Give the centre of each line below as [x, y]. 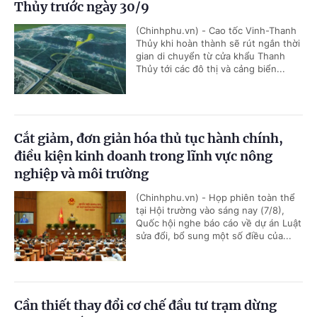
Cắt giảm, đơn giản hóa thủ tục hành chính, [149, 139]
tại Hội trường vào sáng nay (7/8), [210, 211]
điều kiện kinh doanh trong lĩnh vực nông [143, 156]
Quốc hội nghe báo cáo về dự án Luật [219, 223]
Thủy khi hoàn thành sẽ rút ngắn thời [218, 44]
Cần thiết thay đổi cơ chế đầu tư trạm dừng [145, 306]
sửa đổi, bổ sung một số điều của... [214, 236]
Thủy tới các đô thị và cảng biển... [211, 69]
